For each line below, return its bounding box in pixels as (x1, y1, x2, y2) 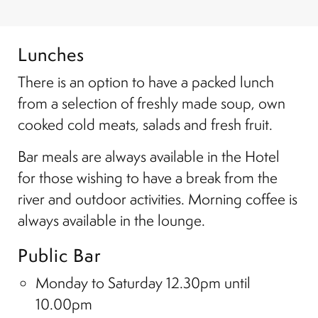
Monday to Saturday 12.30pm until (35, 272, 251, 292)
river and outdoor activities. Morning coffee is (18, 188, 297, 209)
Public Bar (18, 243, 102, 268)
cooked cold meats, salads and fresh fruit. (18, 114, 273, 134)
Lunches (18, 42, 84, 67)
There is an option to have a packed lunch (18, 71, 274, 92)
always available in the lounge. (18, 209, 205, 230)
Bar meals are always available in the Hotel (18, 146, 280, 166)
